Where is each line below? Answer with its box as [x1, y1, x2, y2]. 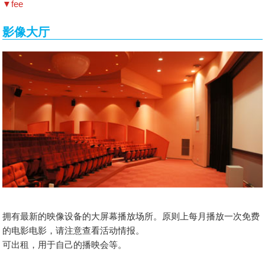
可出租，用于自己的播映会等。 [2, 240, 127, 250]
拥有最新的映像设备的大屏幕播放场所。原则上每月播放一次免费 [2, 211, 260, 222]
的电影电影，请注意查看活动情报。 [2, 225, 145, 236]
